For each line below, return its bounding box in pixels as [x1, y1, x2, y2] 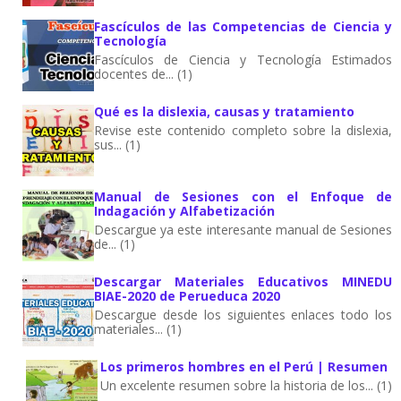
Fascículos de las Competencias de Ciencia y [94, 17, 392, 35]
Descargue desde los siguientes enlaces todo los [94, 305, 392, 323]
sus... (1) [94, 135, 141, 153]
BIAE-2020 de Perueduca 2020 [94, 286, 280, 304]
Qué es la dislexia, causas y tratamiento [94, 102, 354, 120]
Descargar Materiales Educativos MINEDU [94, 272, 392, 290]
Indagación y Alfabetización [94, 201, 275, 219]
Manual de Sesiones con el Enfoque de [94, 187, 392, 205]
